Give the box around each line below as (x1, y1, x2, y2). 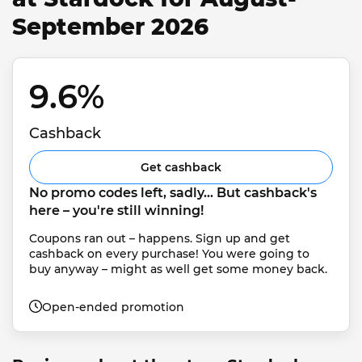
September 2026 (12, 13, 208, 40)
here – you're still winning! (29, 202, 204, 218)
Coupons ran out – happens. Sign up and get (29, 230, 293, 246)
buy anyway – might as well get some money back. (29, 261, 327, 276)
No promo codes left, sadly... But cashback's (29, 184, 320, 200)
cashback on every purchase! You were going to (29, 246, 313, 261)
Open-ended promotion (42, 299, 184, 314)
